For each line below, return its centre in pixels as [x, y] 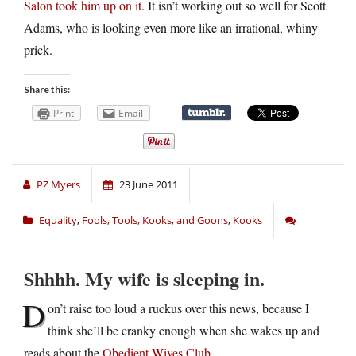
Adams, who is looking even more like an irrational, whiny [171, 28]
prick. [38, 50]
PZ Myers [58, 185]
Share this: [47, 90]
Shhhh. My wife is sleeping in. [144, 279]
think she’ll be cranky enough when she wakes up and [184, 331]
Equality [58, 221]
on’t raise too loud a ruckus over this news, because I [178, 308]
